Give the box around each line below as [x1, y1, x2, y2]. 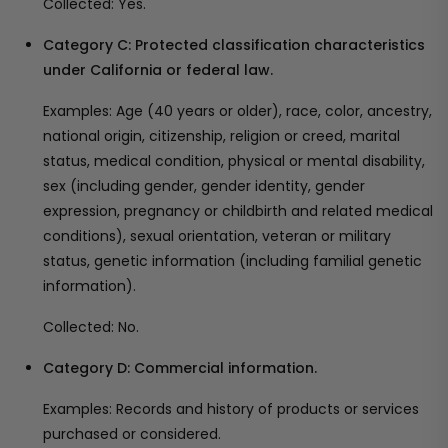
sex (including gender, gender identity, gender [43, 176, 365, 196]
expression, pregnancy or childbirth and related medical [43, 201, 433, 221]
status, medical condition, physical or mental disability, [43, 151, 425, 171]
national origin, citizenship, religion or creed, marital [43, 126, 400, 146]
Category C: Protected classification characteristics [43, 35, 425, 55]
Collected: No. [43, 317, 139, 337]
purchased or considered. [43, 424, 221, 444]
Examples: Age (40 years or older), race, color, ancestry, [43, 101, 432, 121]
